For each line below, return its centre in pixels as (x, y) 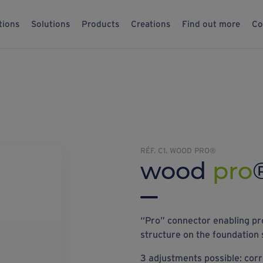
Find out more (211, 24)
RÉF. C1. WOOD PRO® (178, 151)
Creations (151, 24)
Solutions (50, 24)
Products (100, 24)
